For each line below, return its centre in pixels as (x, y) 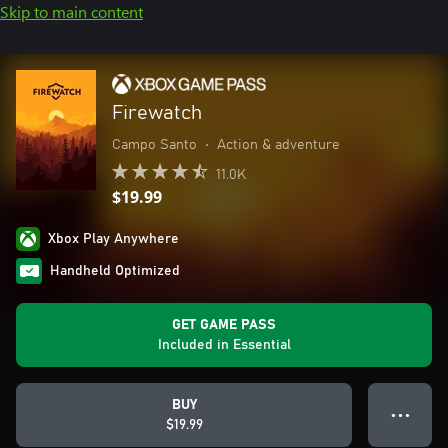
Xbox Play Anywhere (113, 239)
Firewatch (157, 113)
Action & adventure (278, 145)
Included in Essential (224, 345)
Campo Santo (154, 145)
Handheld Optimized (115, 271)
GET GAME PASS (224, 325)
